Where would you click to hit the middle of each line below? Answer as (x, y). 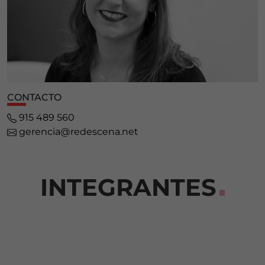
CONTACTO (34, 97)
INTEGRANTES (128, 187)
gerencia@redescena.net (79, 131)
